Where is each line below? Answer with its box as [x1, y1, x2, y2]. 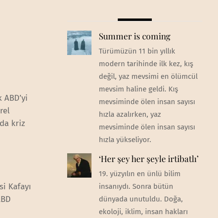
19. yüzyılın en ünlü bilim [98, 169, 181, 179]
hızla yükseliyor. [98, 135, 151, 144]
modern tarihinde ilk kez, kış [98, 59, 193, 68]
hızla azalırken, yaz [98, 109, 161, 119]
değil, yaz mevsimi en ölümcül [98, 72, 198, 81]
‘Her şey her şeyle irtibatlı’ [98, 153, 199, 164]
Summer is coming [98, 30, 170, 41]
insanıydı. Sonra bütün [98, 182, 173, 191]
